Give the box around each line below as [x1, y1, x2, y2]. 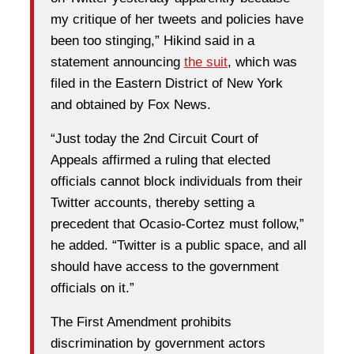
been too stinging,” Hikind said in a [51, 33, 254, 49]
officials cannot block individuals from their [51, 174, 303, 190]
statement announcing [51, 55, 184, 70]
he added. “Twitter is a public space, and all [51, 238, 307, 254]
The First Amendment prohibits [51, 314, 232, 330]
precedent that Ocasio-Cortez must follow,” [51, 217, 304, 232]
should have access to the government [51, 259, 279, 275]
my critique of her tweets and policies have [51, 12, 303, 28]
